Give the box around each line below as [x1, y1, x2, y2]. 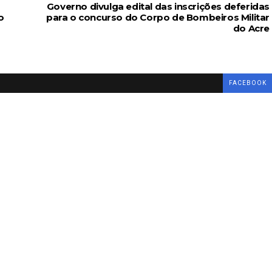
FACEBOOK [229, 80, 267, 86]
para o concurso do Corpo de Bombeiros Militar [46, 12, 270, 23]
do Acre [233, 22, 270, 34]
